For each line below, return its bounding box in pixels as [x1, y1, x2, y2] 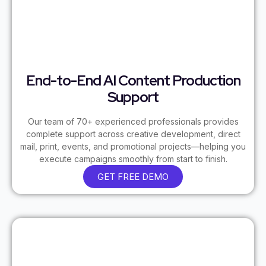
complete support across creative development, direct [26, 129, 240, 140]
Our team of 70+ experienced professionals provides [27, 116, 239, 127]
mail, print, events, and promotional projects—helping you [20, 141, 246, 152]
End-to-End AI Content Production [26, 71, 240, 90]
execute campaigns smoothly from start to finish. [39, 154, 227, 164]
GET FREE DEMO [97, 171, 169, 183]
